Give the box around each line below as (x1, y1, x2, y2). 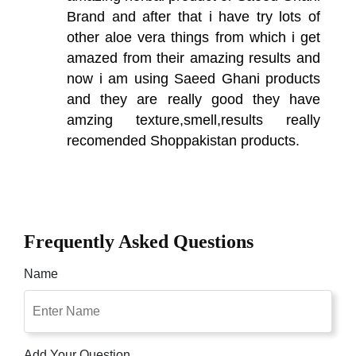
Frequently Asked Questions (24, 230, 253, 252)
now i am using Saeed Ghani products (67, 70, 320, 87)
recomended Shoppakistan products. (67, 132, 300, 149)
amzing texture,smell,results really (67, 111, 320, 128)
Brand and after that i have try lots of (67, 8, 320, 25)
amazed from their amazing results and (67, 49, 320, 66)
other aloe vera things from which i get (67, 29, 320, 45)
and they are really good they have (67, 91, 320, 107)
